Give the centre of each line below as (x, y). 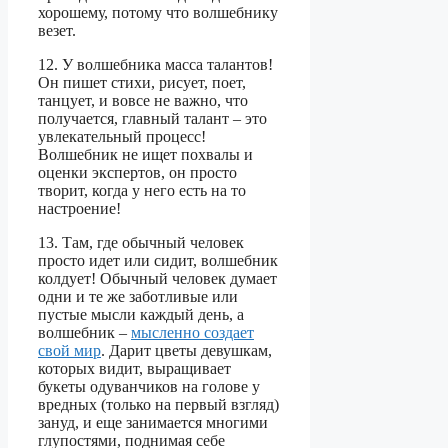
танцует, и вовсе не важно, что (143, 101)
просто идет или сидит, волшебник (158, 261)
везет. (57, 31)
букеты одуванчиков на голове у (149, 387)
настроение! (79, 209)
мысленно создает (192, 333)
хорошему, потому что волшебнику (158, 13)
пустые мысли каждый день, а (141, 315)
